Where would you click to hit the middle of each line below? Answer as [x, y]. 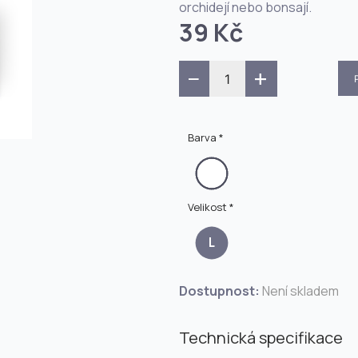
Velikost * [211, 207]
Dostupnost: [219, 291]
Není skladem [300, 291]
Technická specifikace [261, 338]
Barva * [206, 137]
